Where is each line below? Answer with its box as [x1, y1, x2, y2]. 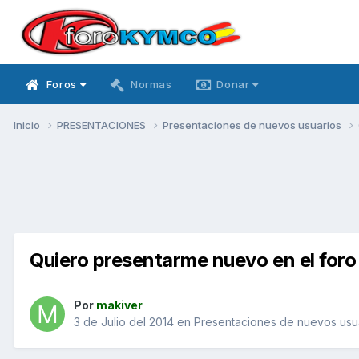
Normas [130, 78, 172, 91]
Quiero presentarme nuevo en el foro [30, 248, 357, 272]
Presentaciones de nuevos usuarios [163, 118, 344, 131]
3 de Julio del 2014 [74, 315, 174, 329]
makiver [96, 298, 143, 313]
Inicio [14, 118, 42, 131]
